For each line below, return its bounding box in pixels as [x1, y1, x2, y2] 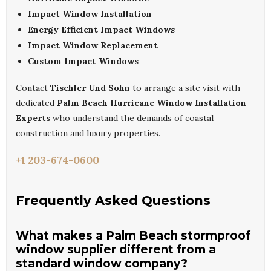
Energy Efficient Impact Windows [28, 24, 175, 36]
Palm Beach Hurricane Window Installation [57, 97, 246, 109]
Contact [16, 82, 50, 94]
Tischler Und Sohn [50, 82, 130, 94]
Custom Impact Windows [28, 56, 139, 67]
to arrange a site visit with [130, 82, 240, 94]
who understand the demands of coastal [50, 113, 214, 124]
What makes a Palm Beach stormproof [16, 229, 250, 243]
